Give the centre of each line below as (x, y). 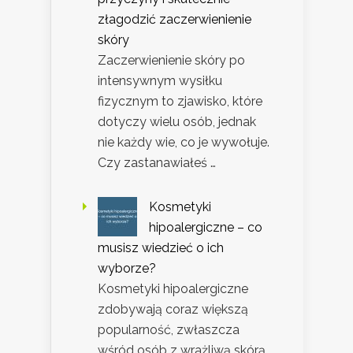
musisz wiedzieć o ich (161, 248)
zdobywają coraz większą (173, 310)
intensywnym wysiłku (160, 81)
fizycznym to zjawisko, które (180, 102)
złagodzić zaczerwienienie (175, 20)
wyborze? (127, 269)
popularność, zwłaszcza (169, 330)
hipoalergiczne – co (206, 228)
